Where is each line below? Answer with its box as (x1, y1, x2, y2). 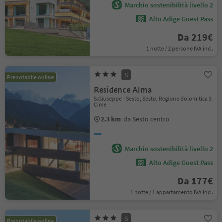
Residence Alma (94, 85, 153, 95)
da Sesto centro (123, 114, 170, 123)
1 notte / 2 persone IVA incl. (146, 45, 213, 52)
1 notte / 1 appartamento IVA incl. (130, 188, 213, 196)
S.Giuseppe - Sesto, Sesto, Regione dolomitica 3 (94, 95, 212, 102)
